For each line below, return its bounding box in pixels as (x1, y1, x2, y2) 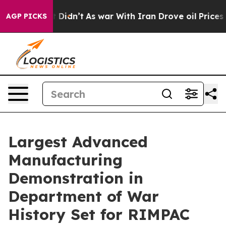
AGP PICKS (6, 12, 47, 21)
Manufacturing (8, 150, 123, 169)
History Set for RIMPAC (8, 205, 190, 224)
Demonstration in (8, 168, 143, 188)
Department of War (8, 187, 159, 206)
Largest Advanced (8, 132, 148, 151)
